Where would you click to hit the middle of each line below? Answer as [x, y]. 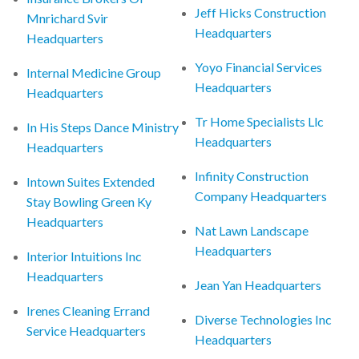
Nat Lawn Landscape [252, 230]
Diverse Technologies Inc [264, 319]
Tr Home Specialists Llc [260, 121]
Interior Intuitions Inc [85, 256]
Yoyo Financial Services [259, 67]
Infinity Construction [252, 175]
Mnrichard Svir [68, 18]
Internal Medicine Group [94, 72]
